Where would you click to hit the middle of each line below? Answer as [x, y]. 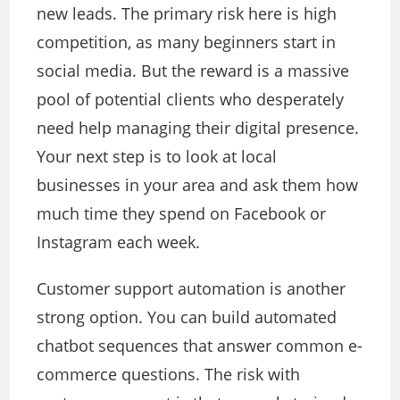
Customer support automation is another [192, 289]
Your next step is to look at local [157, 157]
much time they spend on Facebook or [182, 214]
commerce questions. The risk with [169, 375]
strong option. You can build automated [187, 317]
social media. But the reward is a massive [193, 71]
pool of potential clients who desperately [191, 100]
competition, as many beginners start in [187, 42]
